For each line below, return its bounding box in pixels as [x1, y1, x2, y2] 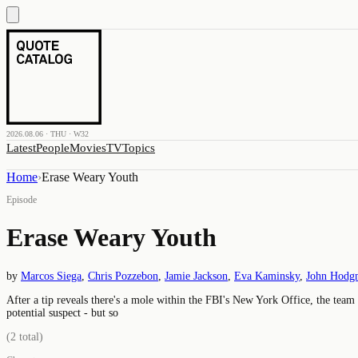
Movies [70, 141, 106, 154]
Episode [6, 194, 37, 205]
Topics [122, 141, 155, 154]
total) [16, 330, 43, 343]
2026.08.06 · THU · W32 [6, 129, 89, 138]
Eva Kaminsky [234, 269, 300, 282]
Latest [6, 141, 36, 154]
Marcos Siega [21, 269, 82, 282]
